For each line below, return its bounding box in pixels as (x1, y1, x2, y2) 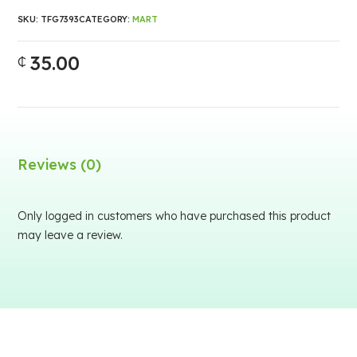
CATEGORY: (79, 14, 133, 25)
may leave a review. (18, 228, 124, 242)
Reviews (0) (18, 155, 102, 174)
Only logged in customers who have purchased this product (18, 209, 331, 223)
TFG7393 (41, 14, 80, 25)
